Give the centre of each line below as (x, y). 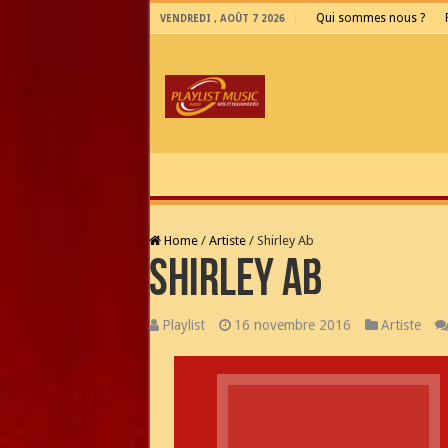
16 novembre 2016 (292, 325)
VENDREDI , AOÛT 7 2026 (222, 18)
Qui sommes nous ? (370, 18)
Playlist (183, 325)
